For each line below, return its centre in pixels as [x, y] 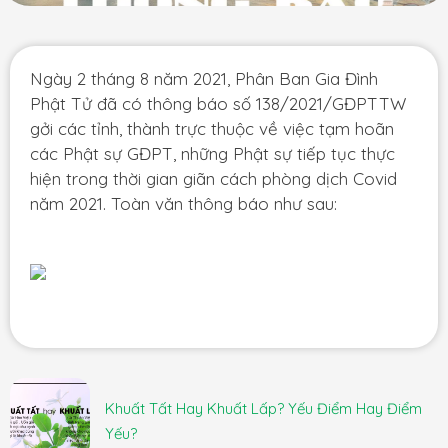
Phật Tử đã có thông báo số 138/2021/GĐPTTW [218, 104]
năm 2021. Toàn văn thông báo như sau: [183, 204]
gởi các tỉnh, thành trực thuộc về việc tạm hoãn [212, 129]
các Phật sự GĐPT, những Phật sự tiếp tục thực [212, 154]
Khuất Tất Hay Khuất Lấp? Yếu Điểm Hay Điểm [263, 408]
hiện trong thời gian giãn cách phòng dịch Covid [213, 179]
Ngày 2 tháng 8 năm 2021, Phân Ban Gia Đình [204, 79]
